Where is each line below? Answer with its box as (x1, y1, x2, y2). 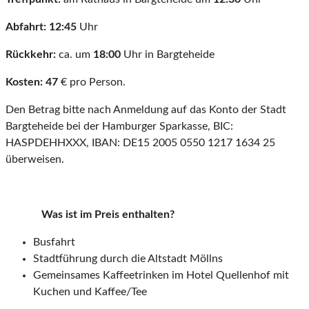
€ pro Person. (61, 77, 126, 88)
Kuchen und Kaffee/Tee (33, 286, 147, 298)
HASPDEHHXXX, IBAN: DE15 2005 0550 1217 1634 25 (6, 137, 275, 149)
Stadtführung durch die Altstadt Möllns (33, 253, 223, 265)
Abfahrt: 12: (6, 21, 64, 33)
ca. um (56, 49, 93, 61)
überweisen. (6, 154, 64, 166)
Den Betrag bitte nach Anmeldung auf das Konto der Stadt (6, 104, 286, 116)
